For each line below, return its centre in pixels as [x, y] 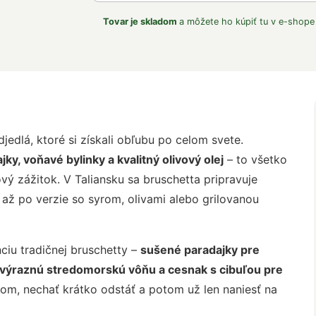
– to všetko [255, 160]
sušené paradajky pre [200, 250]
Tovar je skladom [141, 21]
